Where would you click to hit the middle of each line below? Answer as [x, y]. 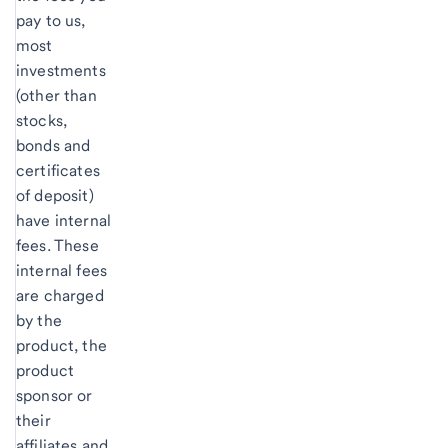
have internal [64, 220]
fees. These [57, 245]
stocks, [42, 120]
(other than [56, 95]
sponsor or [54, 395]
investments [61, 70]
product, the [61, 345]
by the [39, 320]
